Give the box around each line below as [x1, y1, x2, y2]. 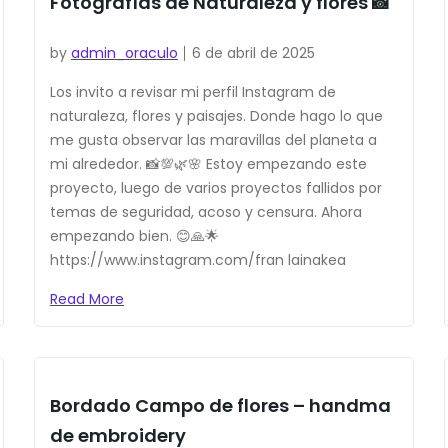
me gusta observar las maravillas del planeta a [49, 130, 377, 151]
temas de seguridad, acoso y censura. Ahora [49, 202, 362, 223]
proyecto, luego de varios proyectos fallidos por [49, 178, 382, 199]
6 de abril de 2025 [191, 43, 315, 64]
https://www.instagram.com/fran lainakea [49, 250, 346, 271]
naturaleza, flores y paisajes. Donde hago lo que [49, 106, 383, 127]
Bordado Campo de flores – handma [49, 393, 391, 419]
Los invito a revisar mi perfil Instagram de [49, 82, 336, 103]
